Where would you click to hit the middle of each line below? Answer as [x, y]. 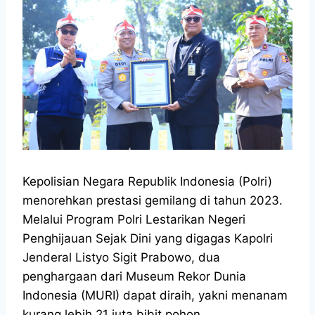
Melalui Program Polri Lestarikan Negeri [134, 219]
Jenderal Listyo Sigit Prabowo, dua [121, 257]
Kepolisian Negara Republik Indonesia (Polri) [147, 181]
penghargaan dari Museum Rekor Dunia [134, 276]
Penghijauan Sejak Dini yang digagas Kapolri [148, 238]
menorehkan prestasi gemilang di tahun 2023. [153, 200]
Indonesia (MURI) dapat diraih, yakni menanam [155, 295]
